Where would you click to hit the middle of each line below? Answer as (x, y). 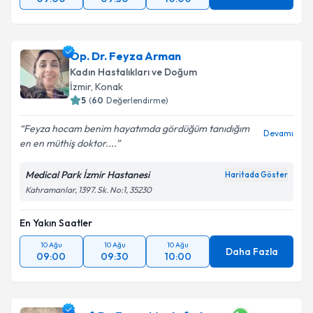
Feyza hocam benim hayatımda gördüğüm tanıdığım (137, 129)
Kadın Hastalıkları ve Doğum (133, 72)
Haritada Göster (256, 175)
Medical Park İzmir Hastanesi (87, 175)
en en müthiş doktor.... (68, 143)
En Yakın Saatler (56, 223)
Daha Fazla (252, 252)
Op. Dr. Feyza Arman (125, 56)
